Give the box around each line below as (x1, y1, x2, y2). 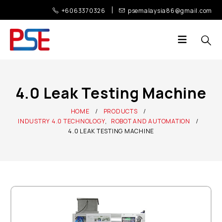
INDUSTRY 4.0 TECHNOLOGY (18, 117, 106, 125)
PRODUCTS (103, 107, 138, 115)
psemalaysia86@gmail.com (127, 6, 212, 15)
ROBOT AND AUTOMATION (111, 117, 190, 125)
